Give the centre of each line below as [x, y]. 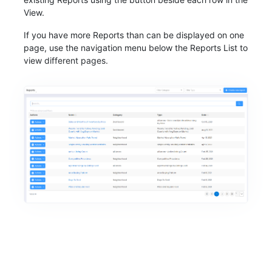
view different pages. [66, 60]
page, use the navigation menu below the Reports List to [136, 48]
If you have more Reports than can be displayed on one [134, 35]
